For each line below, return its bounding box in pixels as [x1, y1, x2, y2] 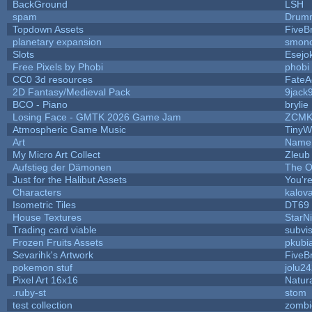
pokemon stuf [12, 261, 72, 273]
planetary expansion [12, 36, 102, 47]
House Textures [12, 211, 81, 223]
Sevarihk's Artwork [12, 249, 93, 260]
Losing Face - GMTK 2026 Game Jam [12, 111, 181, 123]
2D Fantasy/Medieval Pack [12, 86, 130, 97]
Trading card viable [12, 224, 97, 235]
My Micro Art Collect [12, 148, 100, 160]
